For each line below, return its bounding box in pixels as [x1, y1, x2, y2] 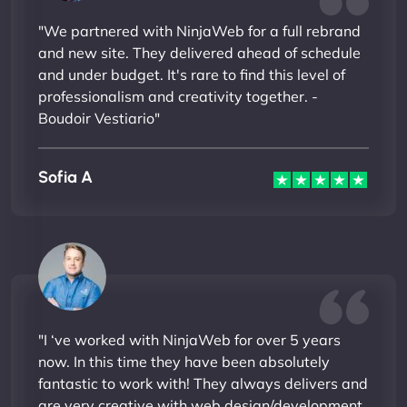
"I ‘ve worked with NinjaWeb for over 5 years [38, 330, 341, 349]
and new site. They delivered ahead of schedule [38, 43, 361, 62]
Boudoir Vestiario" [38, 108, 160, 127]
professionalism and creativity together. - [38, 86, 318, 105]
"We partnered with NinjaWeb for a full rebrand [38, 21, 361, 40]
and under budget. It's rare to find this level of [38, 65, 345, 84]
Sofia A [38, 167, 93, 187]
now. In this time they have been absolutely [38, 352, 330, 371]
